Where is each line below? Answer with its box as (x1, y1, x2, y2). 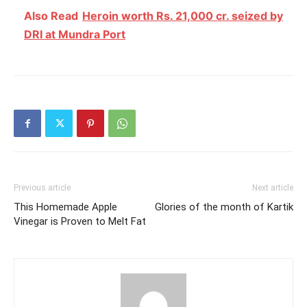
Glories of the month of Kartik (155, 201, 293, 214)
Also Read (24, 9, 78, 23)
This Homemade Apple (14, 201, 117, 214)
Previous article (14, 183, 71, 193)
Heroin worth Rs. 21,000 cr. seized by (82, 9, 283, 23)
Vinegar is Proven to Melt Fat (14, 215, 146, 228)
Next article (252, 183, 293, 193)
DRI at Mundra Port (24, 27, 125, 42)
